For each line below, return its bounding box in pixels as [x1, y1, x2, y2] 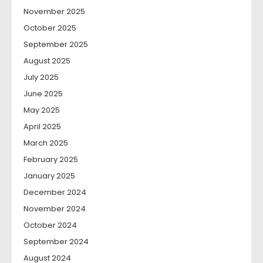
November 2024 [23, 203, 86, 215]
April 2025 [23, 121, 61, 133]
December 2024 [23, 187, 86, 198]
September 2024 [23, 236, 89, 248]
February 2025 [23, 154, 78, 166]
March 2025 [23, 137, 68, 149]
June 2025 [23, 88, 63, 100]
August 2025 [23, 55, 70, 67]
